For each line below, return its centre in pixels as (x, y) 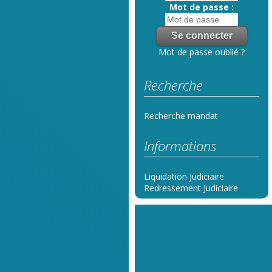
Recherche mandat (181, 116)
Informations (180, 146)
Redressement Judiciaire (191, 188)
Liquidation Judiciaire (184, 177)
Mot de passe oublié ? (202, 52)
